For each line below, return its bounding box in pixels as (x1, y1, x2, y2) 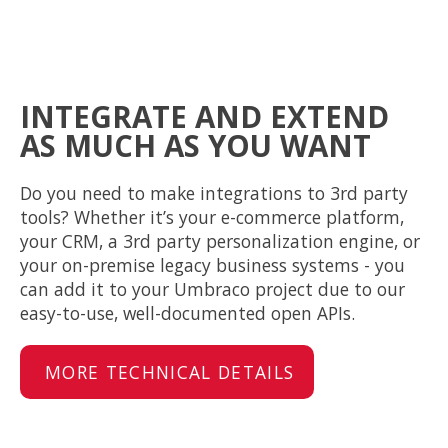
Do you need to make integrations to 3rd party (20, 180, 408, 205)
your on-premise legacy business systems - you (20, 252, 405, 277)
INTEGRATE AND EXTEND (20, 96, 389, 137)
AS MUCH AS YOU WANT (20, 125, 371, 166)
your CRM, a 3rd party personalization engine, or (20, 228, 420, 253)
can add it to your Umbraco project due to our (20, 276, 405, 301)
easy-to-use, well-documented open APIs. (20, 300, 355, 325)
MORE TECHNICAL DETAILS (45, 359, 295, 384)
